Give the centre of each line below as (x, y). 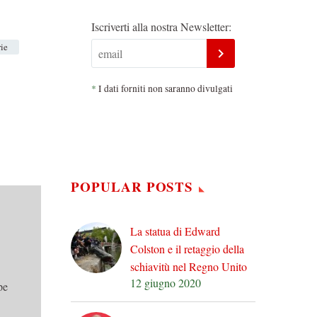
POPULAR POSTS (132, 186)
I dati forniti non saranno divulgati (165, 88)
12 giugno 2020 (166, 282)
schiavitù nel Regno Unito (189, 266)
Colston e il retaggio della (187, 248)
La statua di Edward (175, 231)
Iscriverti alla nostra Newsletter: (161, 27)
